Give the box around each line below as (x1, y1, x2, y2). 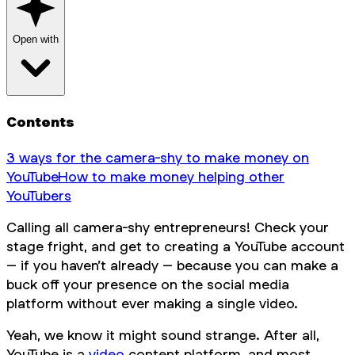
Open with (13, 32, 59, 45)
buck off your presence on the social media (6, 276, 289, 293)
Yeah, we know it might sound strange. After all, (6, 326, 319, 344)
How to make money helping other (58, 168, 284, 185)
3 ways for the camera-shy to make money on (6, 149, 309, 166)
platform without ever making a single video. (6, 295, 298, 312)
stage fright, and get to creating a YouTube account (6, 238, 345, 255)
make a (287, 257, 338, 274)
